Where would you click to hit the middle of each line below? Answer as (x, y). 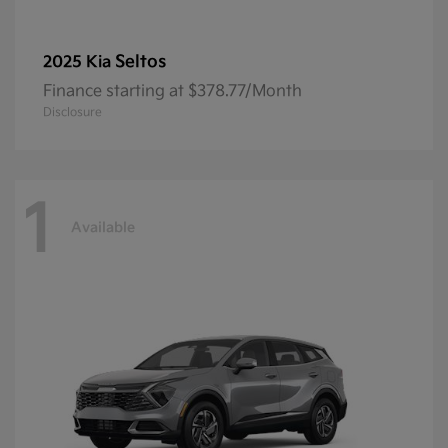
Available (103, 228)
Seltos (140, 61)
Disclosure (72, 112)
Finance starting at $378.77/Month (172, 91)
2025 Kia (79, 62)
